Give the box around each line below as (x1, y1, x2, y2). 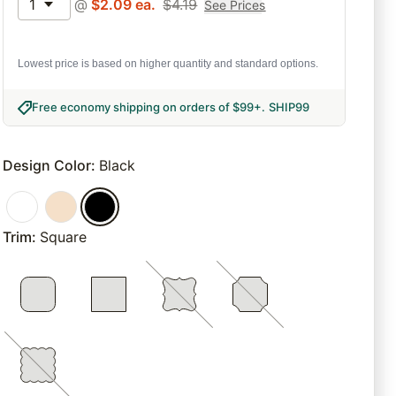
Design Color (3, 156, 92, 175)
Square (40, 228, 88, 247)
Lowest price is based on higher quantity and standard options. (18, 57, 319, 71)
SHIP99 (269, 100, 310, 115)
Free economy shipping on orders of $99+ (32, 100, 263, 115)
